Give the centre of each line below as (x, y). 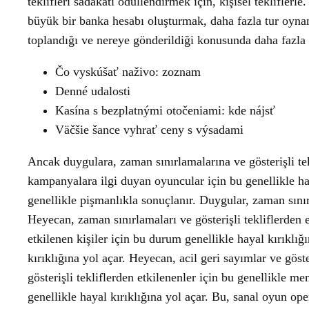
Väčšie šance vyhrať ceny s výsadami (149, 130)
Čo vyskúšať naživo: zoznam (128, 72)
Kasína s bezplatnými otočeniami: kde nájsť (165, 110)
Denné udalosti (93, 91)
